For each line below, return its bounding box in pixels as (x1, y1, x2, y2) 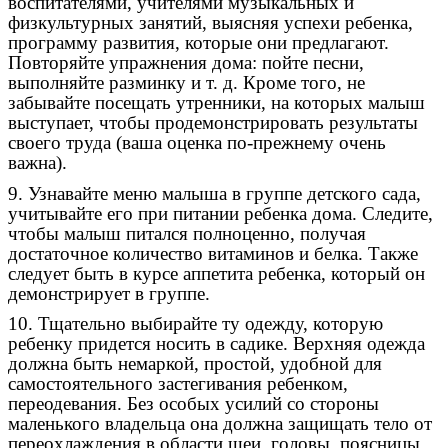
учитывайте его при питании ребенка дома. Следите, (8, 202, 433, 224)
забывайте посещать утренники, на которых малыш (8, 91, 425, 113)
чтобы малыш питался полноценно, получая (8, 222, 366, 244)
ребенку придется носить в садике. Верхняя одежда (8, 333, 425, 355)
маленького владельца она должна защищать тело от (8, 413, 432, 435)
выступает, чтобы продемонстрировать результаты (8, 111, 418, 133)
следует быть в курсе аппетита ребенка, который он (8, 262, 425, 284)
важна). (8, 151, 67, 173)
